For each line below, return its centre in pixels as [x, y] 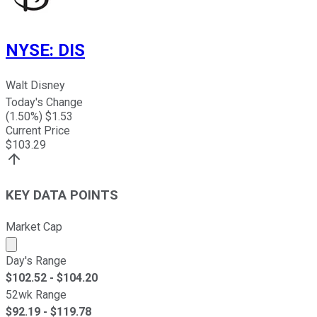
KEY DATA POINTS [62, 196]
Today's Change [44, 102]
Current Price [38, 130]
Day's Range [36, 261]
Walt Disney [35, 85]
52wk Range [36, 295]
